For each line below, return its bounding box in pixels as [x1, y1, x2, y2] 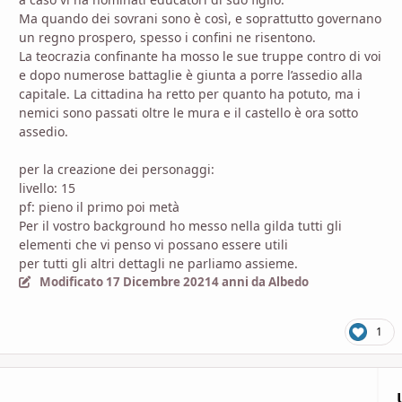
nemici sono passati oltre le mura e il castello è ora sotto [19, 104, 358, 122]
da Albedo [248, 274, 309, 291]
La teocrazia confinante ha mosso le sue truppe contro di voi [19, 48, 381, 66]
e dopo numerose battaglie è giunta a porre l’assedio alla [19, 66, 363, 84]
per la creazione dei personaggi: [19, 161, 214, 179]
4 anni [211, 274, 249, 291]
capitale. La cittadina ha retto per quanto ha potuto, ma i [19, 85, 361, 103]
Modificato [39, 274, 106, 291]
